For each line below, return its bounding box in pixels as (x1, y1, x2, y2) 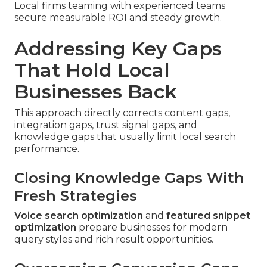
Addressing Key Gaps (14, 36, 222, 60)
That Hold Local (14, 58, 170, 82)
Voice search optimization (14, 209, 143, 221)
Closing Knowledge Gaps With (14, 169, 244, 187)
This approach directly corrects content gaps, (14, 107, 230, 119)
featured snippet (166, 209, 250, 221)
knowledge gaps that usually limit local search (14, 131, 236, 142)
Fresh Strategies (14, 187, 137, 204)
